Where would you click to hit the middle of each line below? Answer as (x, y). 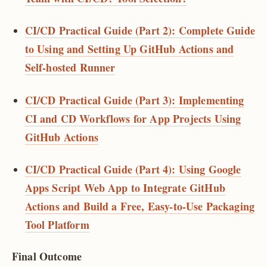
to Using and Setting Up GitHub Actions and (129, 49)
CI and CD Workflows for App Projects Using (133, 118)
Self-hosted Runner (70, 68)
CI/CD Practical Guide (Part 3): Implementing (134, 100)
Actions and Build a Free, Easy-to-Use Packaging (140, 207)
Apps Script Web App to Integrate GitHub (125, 188)
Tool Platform (57, 225)
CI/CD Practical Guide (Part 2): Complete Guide (140, 31)
